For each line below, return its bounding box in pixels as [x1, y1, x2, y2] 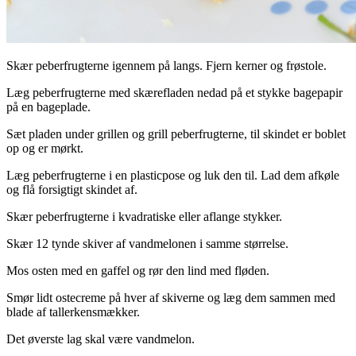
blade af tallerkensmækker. [6, 304, 140, 319]
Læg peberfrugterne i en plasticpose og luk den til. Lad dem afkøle [6, 168, 339, 182]
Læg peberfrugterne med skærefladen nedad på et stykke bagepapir [6, 85, 342, 99]
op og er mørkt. [6, 141, 83, 155]
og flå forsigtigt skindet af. [6, 182, 137, 196]
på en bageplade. [6, 99, 91, 114]
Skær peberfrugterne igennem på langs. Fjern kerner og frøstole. [6, 58, 327, 72]
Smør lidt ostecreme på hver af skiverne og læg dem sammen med [6, 290, 335, 304]
